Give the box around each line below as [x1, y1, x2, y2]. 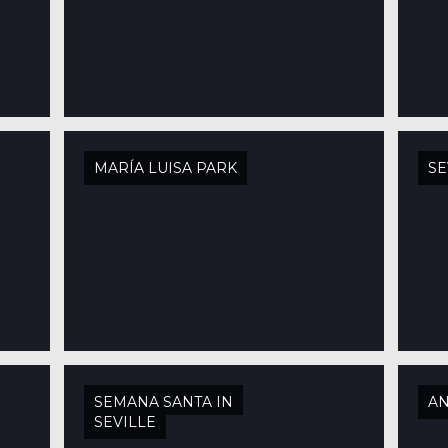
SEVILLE [93, 413, 156, 431]
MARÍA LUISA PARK [93, 159, 237, 177]
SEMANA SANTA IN [93, 393, 233, 411]
